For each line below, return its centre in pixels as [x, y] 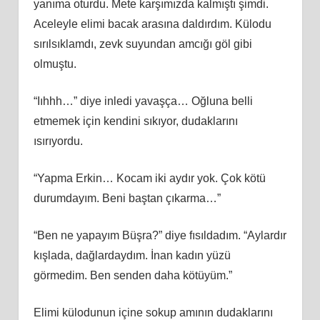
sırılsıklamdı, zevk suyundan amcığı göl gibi [142, 44]
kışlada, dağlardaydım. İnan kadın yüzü [132, 255]
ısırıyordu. [58, 141]
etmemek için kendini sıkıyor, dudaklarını [135, 121]
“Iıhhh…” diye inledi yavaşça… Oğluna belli [143, 101]
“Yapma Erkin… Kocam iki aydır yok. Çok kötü [149, 178]
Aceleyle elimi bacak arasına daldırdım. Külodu [152, 24]
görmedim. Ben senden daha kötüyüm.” [132, 275]
